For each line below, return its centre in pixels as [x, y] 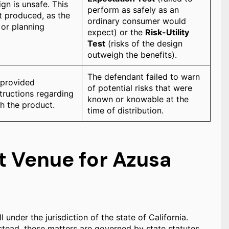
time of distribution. [125, 110]
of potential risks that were [140, 88]
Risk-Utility [167, 32]
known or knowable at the [138, 99]
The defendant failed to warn [144, 77]
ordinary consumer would [137, 21]
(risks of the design [144, 43]
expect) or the [116, 32]
